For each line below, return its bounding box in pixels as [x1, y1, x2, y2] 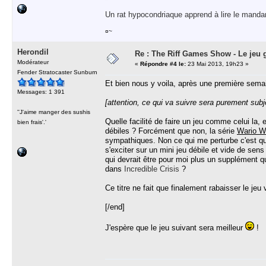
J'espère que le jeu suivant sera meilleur [105, 223, 245, 232]
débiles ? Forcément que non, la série [105, 126, 237, 135]
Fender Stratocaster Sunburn [17, 69, 97, 75]
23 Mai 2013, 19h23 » [186, 61, 249, 67]
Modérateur [17, 59, 49, 65]
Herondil [17, 47, 49, 56]
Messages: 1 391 [17, 88, 65, 95]
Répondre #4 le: [140, 61, 186, 67]
